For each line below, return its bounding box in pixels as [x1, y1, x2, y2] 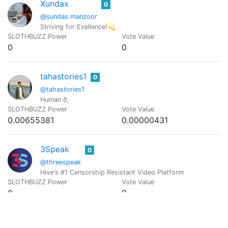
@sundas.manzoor [40, 13, 97, 20]
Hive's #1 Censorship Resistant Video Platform [40, 168, 184, 176]
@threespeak [40, 158, 81, 166]
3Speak [40, 144, 69, 154]
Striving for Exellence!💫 [40, 23, 116, 31]
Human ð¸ [40, 96, 68, 103]
